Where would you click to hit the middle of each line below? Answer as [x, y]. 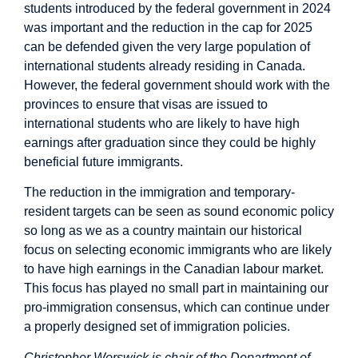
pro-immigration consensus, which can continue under [177, 308]
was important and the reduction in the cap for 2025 [168, 27]
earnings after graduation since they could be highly [170, 142]
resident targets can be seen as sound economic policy [179, 212]
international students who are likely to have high [162, 123]
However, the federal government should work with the [177, 85]
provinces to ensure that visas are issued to [146, 104]
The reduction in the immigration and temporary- [159, 193]
